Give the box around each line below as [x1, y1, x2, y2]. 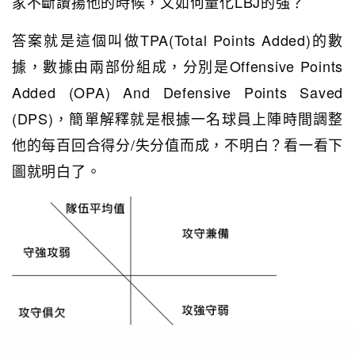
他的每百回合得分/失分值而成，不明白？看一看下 [12, 133, 343, 155]
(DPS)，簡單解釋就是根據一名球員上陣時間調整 [12, 107, 343, 128]
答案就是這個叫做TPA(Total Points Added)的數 [12, 29, 343, 50]
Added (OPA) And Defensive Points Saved [12, 81, 343, 102]
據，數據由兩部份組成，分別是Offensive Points [12, 55, 343, 76]
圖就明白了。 [12, 159, 101, 181]
